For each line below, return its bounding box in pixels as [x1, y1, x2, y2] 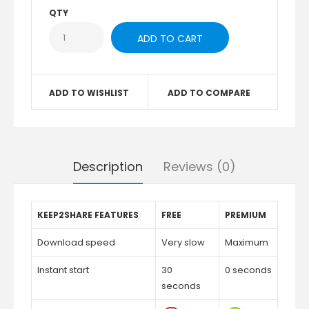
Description [73, 158, 143, 175]
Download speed [37, 236, 115, 249]
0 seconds [225, 263, 272, 277]
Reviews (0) [163, 158, 236, 175]
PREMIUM [225, 209, 266, 221]
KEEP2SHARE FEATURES [37, 209, 139, 221]
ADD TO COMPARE [168, 87, 251, 99]
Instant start [37, 263, 89, 277]
